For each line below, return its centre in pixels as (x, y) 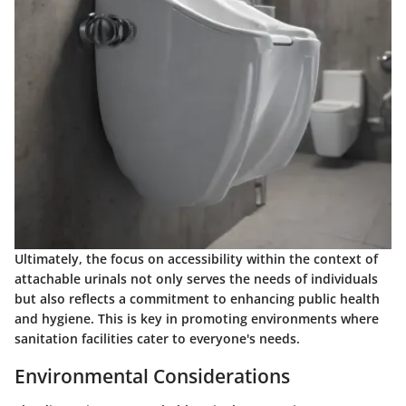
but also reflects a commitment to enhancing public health (197, 298)
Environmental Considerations (152, 376)
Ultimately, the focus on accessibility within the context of (196, 258)
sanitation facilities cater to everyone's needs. (157, 338)
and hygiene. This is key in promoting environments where (197, 318)
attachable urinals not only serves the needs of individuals (196, 278)
